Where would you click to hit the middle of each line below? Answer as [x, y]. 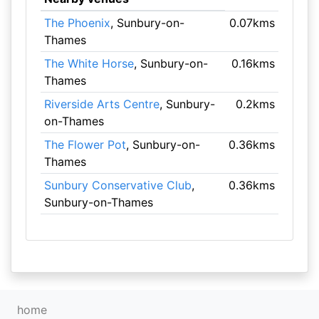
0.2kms [256, 104]
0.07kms [252, 23]
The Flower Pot [85, 145]
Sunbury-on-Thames [98, 202]
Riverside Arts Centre [101, 104]
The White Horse [89, 63]
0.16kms [253, 63]
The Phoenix [77, 23]
